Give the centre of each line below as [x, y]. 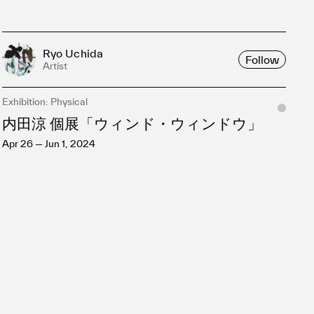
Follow [262, 59]
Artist [55, 66]
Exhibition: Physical [45, 102]
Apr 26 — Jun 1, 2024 [48, 144]
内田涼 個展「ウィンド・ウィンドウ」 [132, 123]
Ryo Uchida [73, 53]
